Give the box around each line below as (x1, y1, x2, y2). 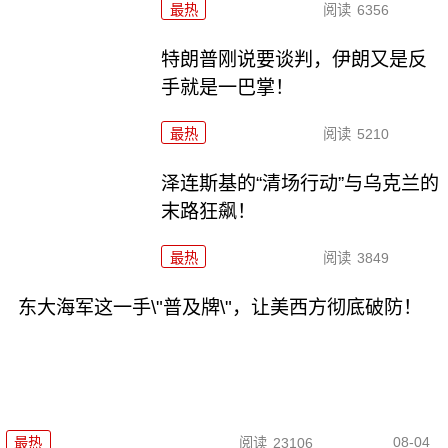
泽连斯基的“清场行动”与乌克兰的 (161, 172, 440, 194)
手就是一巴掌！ (161, 76, 295, 98)
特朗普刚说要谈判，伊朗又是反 (161, 48, 428, 70)
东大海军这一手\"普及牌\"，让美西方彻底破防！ (17, 296, 422, 318)
